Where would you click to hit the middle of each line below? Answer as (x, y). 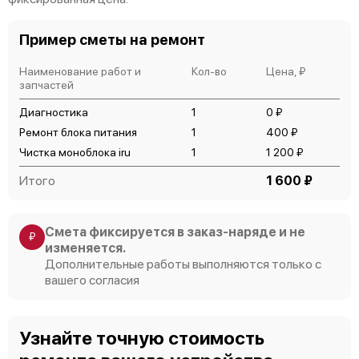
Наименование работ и (80, 71)
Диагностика (54, 112)
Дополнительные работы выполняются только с (183, 264)
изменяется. (85, 248)
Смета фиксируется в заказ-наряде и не (175, 232)
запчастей (46, 85)
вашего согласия (92, 280)
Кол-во (210, 71)
